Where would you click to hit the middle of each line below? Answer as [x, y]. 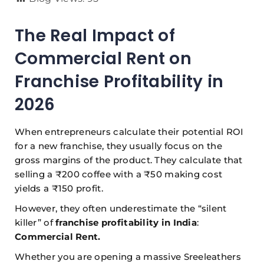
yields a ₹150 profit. [59, 189]
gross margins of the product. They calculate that [129, 160]
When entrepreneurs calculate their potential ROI [129, 132]
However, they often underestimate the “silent [121, 209]
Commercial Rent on [103, 59]
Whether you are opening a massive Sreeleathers [128, 257]
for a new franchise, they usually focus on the [118, 146]
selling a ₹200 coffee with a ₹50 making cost [119, 174]
